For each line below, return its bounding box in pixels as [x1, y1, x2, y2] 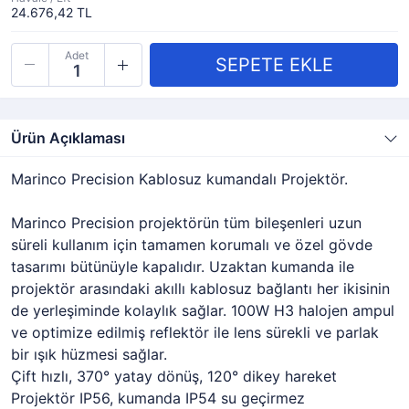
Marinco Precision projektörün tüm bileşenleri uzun [11, 214, 362, 232]
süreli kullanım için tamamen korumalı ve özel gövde [11, 236, 372, 254]
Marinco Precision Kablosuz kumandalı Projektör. [11, 170, 348, 188]
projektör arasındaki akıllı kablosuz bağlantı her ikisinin [11, 279, 390, 298]
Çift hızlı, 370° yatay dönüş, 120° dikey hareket [11, 367, 337, 385]
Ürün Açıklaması [11, 129, 125, 147]
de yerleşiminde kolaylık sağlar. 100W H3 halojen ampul [11, 301, 394, 320]
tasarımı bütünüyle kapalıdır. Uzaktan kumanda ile [11, 257, 354, 276]
